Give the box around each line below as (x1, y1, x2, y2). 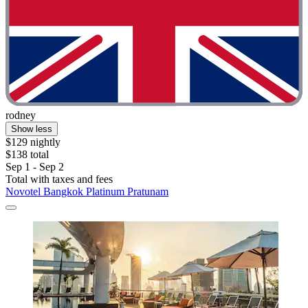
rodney (5, 109, 36, 122)
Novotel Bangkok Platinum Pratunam (5, 186, 168, 198)
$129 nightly (5, 136, 60, 148)
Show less (11, 124, 52, 135)
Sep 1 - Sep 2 (5, 161, 64, 173)
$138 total (5, 148, 49, 161)
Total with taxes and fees (5, 173, 113, 186)
